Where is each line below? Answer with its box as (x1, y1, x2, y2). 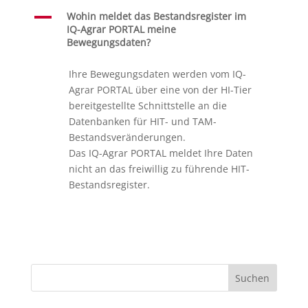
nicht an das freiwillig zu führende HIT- (68, 162, 250, 175)
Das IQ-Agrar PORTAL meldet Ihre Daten (68, 146, 253, 159)
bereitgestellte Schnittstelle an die (68, 99, 227, 112)
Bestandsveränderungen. (68, 131, 186, 144)
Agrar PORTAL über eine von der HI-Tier (68, 83, 252, 96)
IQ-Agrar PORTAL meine (66, 23, 176, 36)
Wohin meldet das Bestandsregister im (66, 10, 246, 23)
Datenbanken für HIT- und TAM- (68, 115, 217, 128)
